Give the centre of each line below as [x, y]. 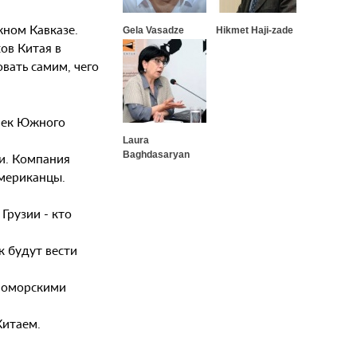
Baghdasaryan [156, 154]
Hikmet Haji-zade [255, 30]
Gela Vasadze [153, 30]
